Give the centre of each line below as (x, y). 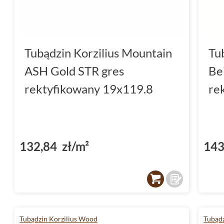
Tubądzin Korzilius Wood (58, 218)
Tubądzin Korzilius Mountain (98, 52)
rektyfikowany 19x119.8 (89, 88)
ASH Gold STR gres (74, 70)
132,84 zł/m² (54, 146)
